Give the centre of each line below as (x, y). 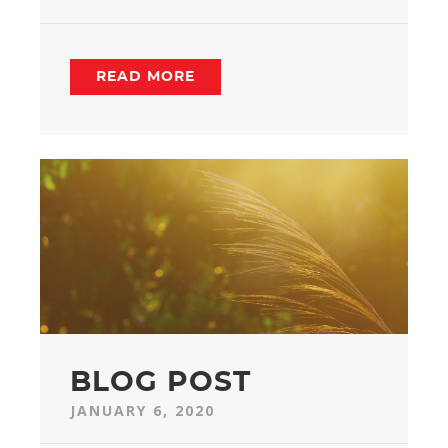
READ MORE (145, 77)
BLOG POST (160, 383)
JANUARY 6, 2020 (142, 410)
